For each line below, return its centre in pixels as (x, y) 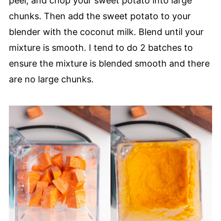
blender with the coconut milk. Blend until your (106, 32)
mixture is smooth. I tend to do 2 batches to (101, 48)
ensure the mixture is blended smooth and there (109, 64)
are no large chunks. (52, 79)
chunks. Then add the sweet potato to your (100, 16)
